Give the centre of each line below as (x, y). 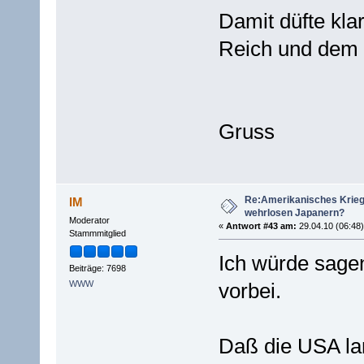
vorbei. (249, 291)
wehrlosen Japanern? (294, 213)
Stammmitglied (97, 234)
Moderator (89, 221)
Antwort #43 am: (261, 226)
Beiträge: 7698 (97, 268)
